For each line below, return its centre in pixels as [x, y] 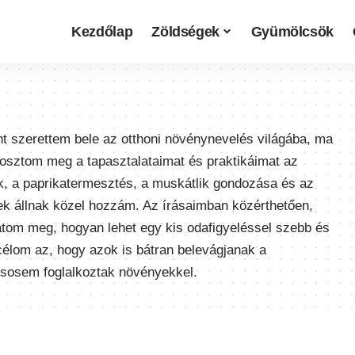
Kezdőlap [102, 31]
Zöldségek [186, 31]
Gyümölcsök [292, 31]
